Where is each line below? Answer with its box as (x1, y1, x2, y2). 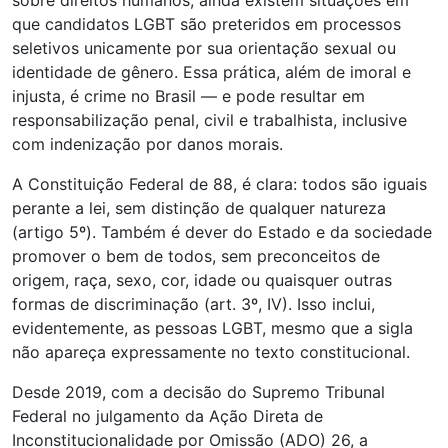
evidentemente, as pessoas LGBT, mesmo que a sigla (12, 318, 413, 339)
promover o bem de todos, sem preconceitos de (12, 246, 380, 267)
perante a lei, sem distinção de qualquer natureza (12, 198, 386, 219)
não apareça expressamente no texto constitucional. (12, 342, 410, 363)
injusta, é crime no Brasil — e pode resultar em (12, 86, 365, 107)
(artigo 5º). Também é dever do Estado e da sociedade (12, 222, 432, 243)
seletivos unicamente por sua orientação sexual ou (12, 38, 396, 59)
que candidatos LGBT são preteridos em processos (12, 14, 401, 35)
